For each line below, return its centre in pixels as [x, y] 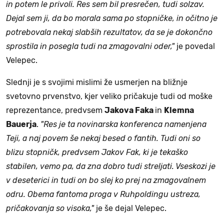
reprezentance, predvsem [55, 110]
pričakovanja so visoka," [50, 208]
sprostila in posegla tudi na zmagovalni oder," [90, 46]
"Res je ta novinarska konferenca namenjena [123, 124]
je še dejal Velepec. [130, 208]
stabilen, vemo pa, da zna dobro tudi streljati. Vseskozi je [111, 166]
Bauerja [21, 124]
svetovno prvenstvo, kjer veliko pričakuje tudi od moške [109, 96]
